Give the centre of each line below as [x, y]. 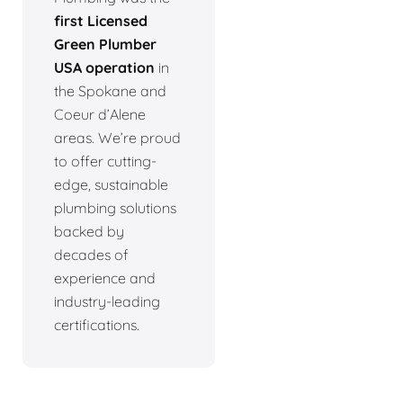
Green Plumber [105, 44]
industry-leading [107, 301]
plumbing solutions [115, 207]
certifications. [97, 324]
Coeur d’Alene [100, 114]
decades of [91, 254]
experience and [105, 278]
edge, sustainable [111, 184]
